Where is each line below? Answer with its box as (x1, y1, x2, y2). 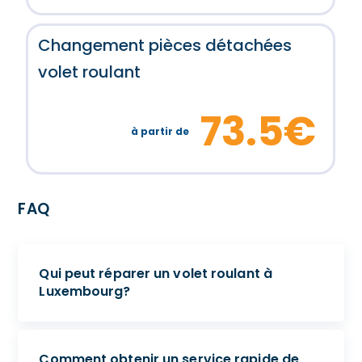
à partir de (131, 124, 190, 139)
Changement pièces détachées (38, 33, 293, 57)
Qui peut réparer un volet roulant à (39, 263, 272, 283)
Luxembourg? (39, 281, 131, 301)
